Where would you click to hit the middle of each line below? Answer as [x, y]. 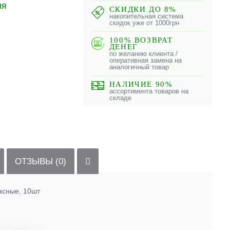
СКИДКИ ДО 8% [143, 9]
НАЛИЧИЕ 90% [141, 84]
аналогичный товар [139, 67]
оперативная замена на [145, 60]
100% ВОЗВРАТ [141, 40]
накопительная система [146, 16]
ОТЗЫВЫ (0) [41, 162]
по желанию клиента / [143, 54]
